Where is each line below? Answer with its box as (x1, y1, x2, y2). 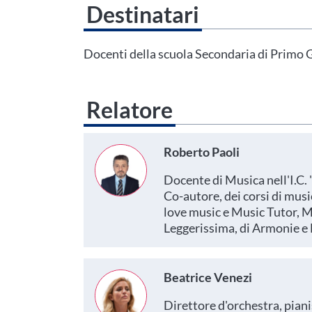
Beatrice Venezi (164, 270, 252, 285)
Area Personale (84, 33, 140, 43)
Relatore (86, 96, 173, 123)
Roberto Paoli (164, 144, 240, 159)
